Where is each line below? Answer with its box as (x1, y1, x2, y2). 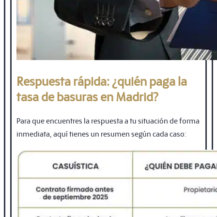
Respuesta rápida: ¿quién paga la (16, 72, 187, 89)
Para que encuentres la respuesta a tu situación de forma (16, 115, 200, 125)
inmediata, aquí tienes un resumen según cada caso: (16, 128, 186, 139)
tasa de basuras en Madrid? (16, 88, 158, 105)
